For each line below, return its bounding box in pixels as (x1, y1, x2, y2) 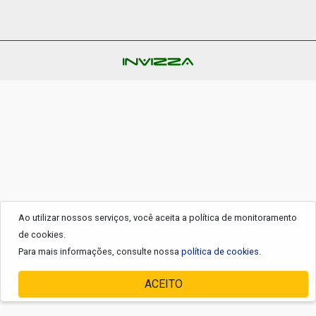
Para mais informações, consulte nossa (18, 246, 181, 257)
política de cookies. (181, 246, 261, 257)
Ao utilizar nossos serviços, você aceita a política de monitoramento (18, 212, 297, 223)
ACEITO (144, 277, 183, 291)
